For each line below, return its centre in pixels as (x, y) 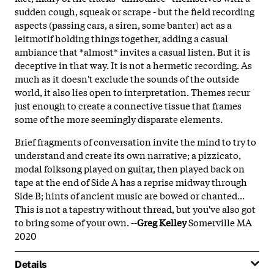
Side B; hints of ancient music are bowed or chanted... (130, 195)
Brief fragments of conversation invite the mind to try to (135, 141)
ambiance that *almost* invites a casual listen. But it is (132, 51)
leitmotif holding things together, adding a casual (121, 38)
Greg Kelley (162, 222)
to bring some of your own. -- (76, 222)
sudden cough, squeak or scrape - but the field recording (135, 11)
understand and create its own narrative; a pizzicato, (128, 154)
